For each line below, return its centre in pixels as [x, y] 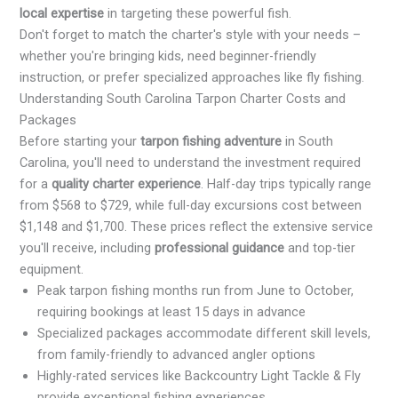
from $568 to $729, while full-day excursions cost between [191, 205]
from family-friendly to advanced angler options [177, 354]
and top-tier [320, 247]
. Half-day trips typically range [287, 183]
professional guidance [220, 247]
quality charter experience [127, 183]
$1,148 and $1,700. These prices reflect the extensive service [197, 226]
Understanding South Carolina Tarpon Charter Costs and [183, 98]
